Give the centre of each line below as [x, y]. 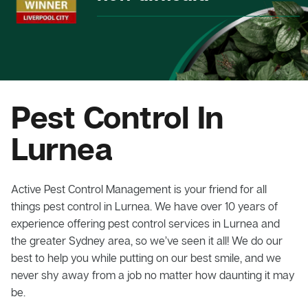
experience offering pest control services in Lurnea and [145, 223]
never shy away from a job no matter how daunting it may [153, 275]
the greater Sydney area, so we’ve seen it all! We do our [147, 240]
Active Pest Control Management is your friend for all [139, 189]
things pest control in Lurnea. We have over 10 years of [144, 206]
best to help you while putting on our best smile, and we [146, 257]
